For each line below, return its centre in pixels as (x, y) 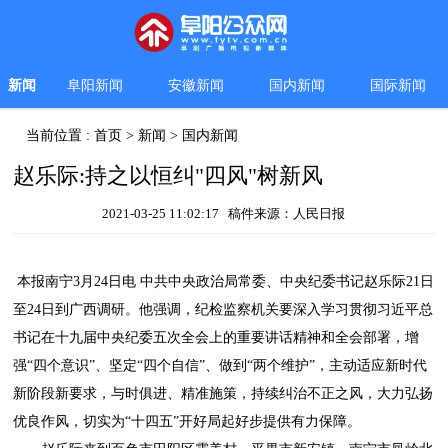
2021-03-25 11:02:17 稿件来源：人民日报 (224, 214)
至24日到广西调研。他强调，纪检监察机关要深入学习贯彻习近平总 (223, 310)
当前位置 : (60, 136)
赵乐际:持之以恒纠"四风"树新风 (168, 176)
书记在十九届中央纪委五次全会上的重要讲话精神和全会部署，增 (216, 338)
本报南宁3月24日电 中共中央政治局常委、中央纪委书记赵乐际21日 (224, 282)
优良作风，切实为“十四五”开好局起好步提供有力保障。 (187, 422)
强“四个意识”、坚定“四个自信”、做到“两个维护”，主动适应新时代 (220, 366)
